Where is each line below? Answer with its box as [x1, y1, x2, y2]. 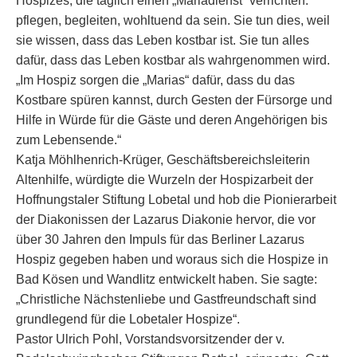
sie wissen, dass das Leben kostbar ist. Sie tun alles [16, 33, 309, 47]
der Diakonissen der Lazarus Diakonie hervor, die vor [16, 213, 316, 226]
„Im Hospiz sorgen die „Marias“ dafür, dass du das [16, 73, 295, 87]
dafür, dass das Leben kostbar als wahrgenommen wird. [16, 53, 330, 67]
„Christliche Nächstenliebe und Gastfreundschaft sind [16, 292, 316, 306]
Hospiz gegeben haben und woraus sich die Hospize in [16, 253, 328, 266]
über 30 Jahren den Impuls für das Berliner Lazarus [16, 233, 304, 246]
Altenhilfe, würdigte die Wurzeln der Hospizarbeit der [16, 173, 313, 186]
